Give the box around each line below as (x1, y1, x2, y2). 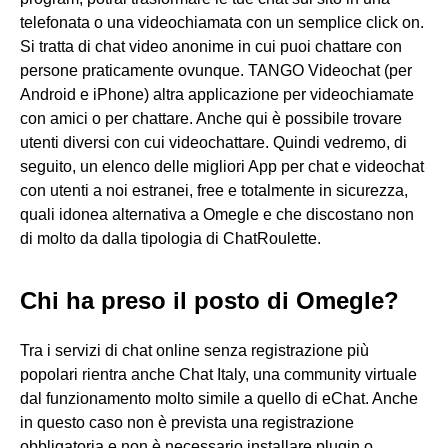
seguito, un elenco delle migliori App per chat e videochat (20, 158, 424, 176)
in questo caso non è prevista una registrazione (20, 414, 354, 432)
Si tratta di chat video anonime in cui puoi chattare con (20, 38, 402, 56)
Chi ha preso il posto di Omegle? (20, 287, 399, 315)
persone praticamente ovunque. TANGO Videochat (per (20, 62, 412, 80)
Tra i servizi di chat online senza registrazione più (20, 342, 369, 360)
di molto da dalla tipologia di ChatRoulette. (20, 230, 321, 248)
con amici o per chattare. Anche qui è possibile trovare (20, 110, 402, 128)
